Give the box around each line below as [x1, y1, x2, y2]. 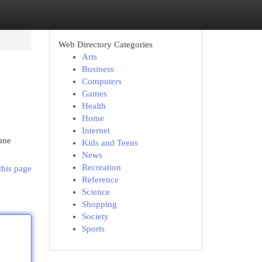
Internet [81, 126, 110, 135]
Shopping [81, 199, 117, 209]
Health [81, 101, 106, 111]
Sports [81, 224, 105, 233]
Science [81, 187, 110, 196]
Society [81, 212, 109, 221]
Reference [81, 175, 119, 184]
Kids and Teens [81, 138, 138, 147]
